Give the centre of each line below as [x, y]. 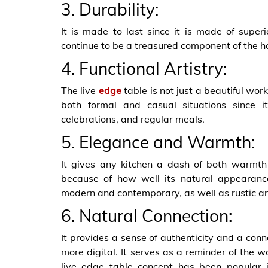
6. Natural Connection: [147, 215]
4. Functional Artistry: [144, 68]
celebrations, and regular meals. [133, 119]
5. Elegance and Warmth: [158, 142]
